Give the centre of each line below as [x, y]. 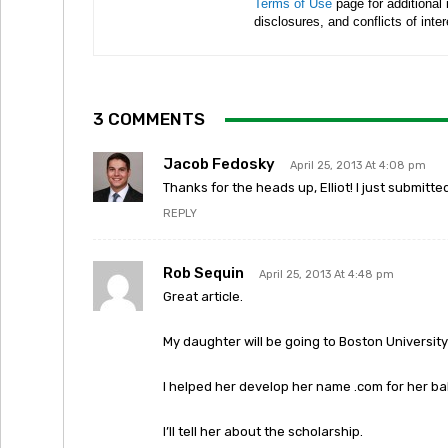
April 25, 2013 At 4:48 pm [326, 274]
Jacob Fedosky [219, 164]
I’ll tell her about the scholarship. [263, 431]
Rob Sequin [203, 273]
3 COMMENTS [149, 119]
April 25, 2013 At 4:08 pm [358, 165]
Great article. [203, 296]
